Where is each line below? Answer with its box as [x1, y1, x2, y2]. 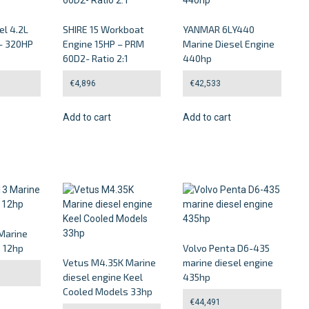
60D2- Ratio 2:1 [62, 52, 128, 64]
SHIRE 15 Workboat [62, 23, 144, 35]
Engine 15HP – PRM [62, 38, 144, 50]
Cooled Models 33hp [62, 285, 152, 297]
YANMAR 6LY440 [183, 23, 255, 35]
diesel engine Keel [62, 270, 143, 283]
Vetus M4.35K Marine [62, 256, 156, 268]
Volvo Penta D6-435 [183, 241, 270, 254]
